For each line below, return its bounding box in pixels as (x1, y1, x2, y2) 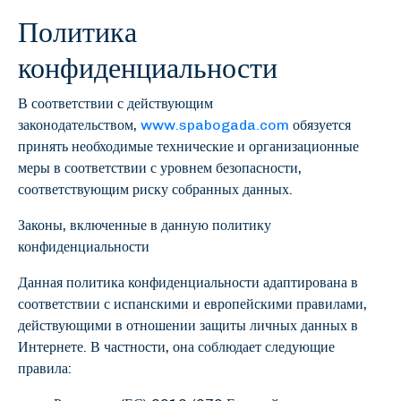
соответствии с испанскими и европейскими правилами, (18, 295, 367, 312)
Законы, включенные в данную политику (18, 217, 271, 234)
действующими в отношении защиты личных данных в (18, 317, 358, 334)
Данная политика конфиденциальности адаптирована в (18, 274, 358, 291)
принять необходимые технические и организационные (18, 138, 359, 155)
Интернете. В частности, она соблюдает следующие (18, 338, 335, 355)
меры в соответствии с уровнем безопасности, (18, 159, 302, 176)
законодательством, (18, 116, 141, 133)
